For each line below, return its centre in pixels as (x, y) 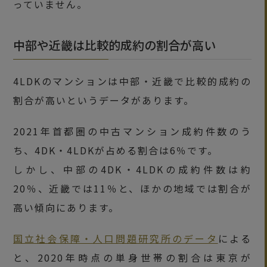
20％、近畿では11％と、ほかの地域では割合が (132, 188)
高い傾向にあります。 (66, 207)
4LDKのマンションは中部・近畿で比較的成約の (132, 81)
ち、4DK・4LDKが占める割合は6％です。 (116, 150)
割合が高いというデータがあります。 (104, 100)
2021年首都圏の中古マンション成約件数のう (132, 131)
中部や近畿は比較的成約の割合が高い (115, 45)
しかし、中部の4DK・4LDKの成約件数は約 (132, 169)
